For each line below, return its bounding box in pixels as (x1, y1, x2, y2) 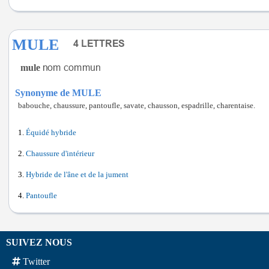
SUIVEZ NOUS (6, 237, 72, 247)
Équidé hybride (26, 128, 76, 137)
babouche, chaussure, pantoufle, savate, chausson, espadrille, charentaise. (18, 101, 255, 110)
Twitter (23, 256, 50, 267)
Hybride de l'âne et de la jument (26, 171, 128, 179)
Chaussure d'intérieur (26, 150, 94, 158)
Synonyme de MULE (15, 88, 101, 98)
